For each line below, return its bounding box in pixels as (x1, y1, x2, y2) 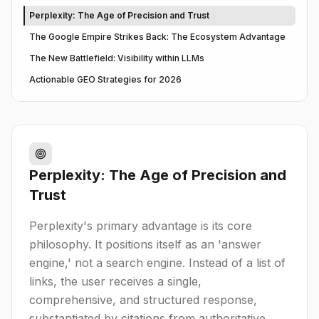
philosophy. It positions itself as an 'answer (29, 237, 261, 251)
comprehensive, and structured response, (29, 293, 257, 307)
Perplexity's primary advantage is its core (29, 219, 252, 233)
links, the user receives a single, (29, 274, 202, 288)
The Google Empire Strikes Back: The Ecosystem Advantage (29, 31, 286, 42)
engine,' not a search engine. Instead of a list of (29, 256, 286, 270)
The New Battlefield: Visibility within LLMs (29, 53, 204, 63)
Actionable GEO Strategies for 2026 (29, 74, 182, 85)
